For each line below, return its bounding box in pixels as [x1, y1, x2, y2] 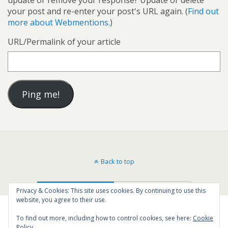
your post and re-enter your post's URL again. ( [8, 5, 188, 17]
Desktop [136, 182, 168, 192]
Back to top [100, 156, 134, 166]
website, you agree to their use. [16, 195, 106, 204]
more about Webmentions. [8, 16, 110, 28]
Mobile [63, 182, 88, 192]
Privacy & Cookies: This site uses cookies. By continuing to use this [16, 186, 206, 195]
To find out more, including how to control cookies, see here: [16, 214, 193, 222]
